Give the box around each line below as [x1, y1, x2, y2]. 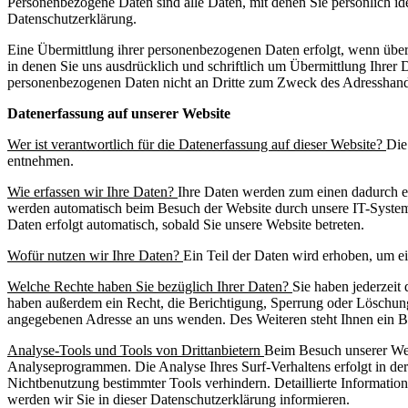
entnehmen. [7, 153, 74, 169]
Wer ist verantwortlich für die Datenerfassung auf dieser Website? [7, 137, 386, 153]
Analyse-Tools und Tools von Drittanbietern [7, 342, 264, 359]
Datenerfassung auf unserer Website [7, 106, 230, 122]
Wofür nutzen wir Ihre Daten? [7, 248, 183, 264]
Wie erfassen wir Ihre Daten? [7, 184, 178, 200]
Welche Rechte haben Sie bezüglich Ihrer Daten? [7, 279, 292, 295]
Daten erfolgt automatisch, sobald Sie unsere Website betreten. [7, 217, 364, 233]
